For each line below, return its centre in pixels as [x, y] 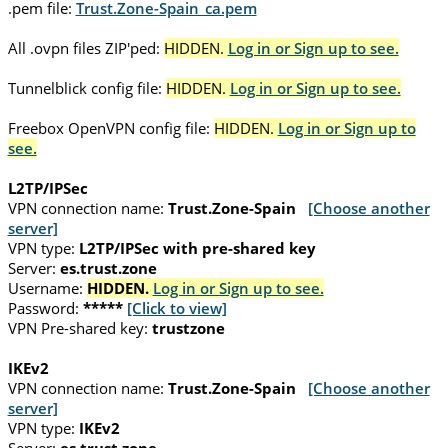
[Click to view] [176, 308]
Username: [45, 288]
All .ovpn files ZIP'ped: [83, 48]
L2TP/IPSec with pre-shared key [197, 248]
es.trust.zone [108, 268]
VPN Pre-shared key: [77, 328]
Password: [43, 308]
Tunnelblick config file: [84, 88]
